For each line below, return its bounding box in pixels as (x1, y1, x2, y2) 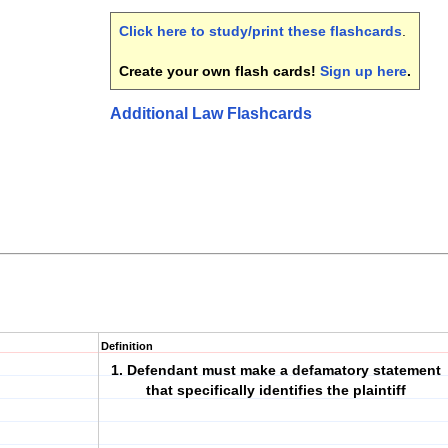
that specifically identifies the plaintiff (146, 382, 406, 398)
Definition (101, 340, 153, 352)
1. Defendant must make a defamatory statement (111, 362, 441, 378)
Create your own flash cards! (119, 63, 320, 79)
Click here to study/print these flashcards (119, 23, 402, 39)
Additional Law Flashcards (110, 105, 312, 122)
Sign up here (320, 63, 407, 79)
